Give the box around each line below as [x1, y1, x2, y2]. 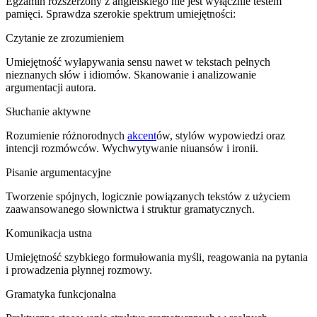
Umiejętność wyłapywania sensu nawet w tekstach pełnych [6, 55, 270, 68]
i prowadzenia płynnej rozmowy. [6, 263, 152, 276]
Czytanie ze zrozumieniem [6, 31, 124, 44]
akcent [127, 129, 156, 142]
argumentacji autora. [6, 81, 96, 93]
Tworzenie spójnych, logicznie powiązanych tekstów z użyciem [6, 190, 290, 202]
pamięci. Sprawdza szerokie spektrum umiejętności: [6, 7, 236, 20]
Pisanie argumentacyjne [6, 166, 111, 178]
